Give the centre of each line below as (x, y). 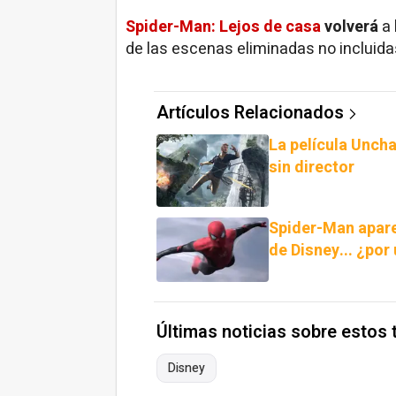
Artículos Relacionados (250, 113)
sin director (312, 168)
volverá (351, 27)
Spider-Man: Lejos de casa (223, 27)
